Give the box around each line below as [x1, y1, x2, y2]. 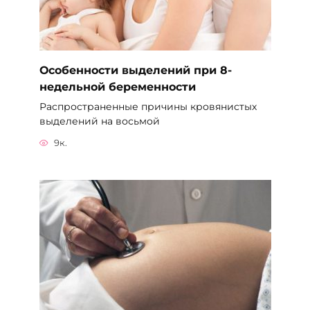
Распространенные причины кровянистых [39, 100, 257, 113]
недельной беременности [39, 80, 196, 93]
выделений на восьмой [39, 114, 160, 127]
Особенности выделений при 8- [39, 63, 232, 77]
